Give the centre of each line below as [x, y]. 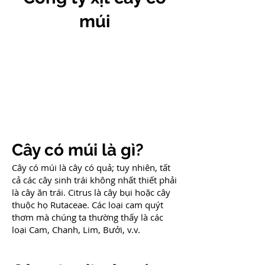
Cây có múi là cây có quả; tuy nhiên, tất [91, 167]
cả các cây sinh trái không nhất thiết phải [94, 180]
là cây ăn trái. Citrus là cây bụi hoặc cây [91, 192]
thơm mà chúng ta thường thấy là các [88, 217]
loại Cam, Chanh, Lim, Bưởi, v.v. [76, 230]
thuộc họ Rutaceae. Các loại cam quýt [88, 205]
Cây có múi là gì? [78, 150]
